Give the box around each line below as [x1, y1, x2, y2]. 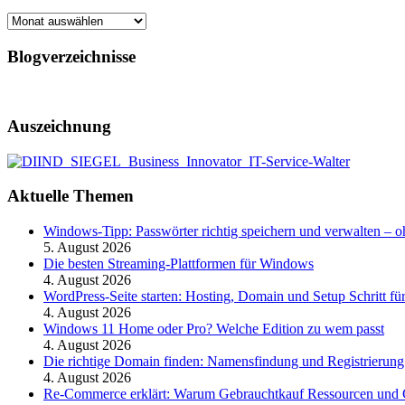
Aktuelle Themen [7, 186, 134, 206]
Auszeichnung [7, 117, 111, 136]
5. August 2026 [43, 240, 131, 256]
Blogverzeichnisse [7, 46, 136, 66]
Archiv [6, 11, 46, 27]
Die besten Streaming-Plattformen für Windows [43, 256, 314, 272]
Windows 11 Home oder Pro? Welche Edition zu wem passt [43, 321, 384, 337]
